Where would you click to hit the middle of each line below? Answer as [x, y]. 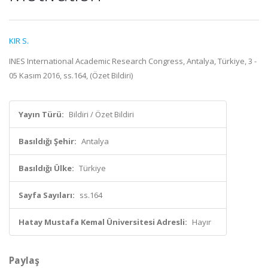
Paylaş [24, 260]
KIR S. [19, 41]
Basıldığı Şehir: [48, 141]
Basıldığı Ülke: [46, 168]
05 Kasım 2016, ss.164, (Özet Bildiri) [71, 75]
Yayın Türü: [41, 114]
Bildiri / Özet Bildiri [101, 114]
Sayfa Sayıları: [47, 195]
